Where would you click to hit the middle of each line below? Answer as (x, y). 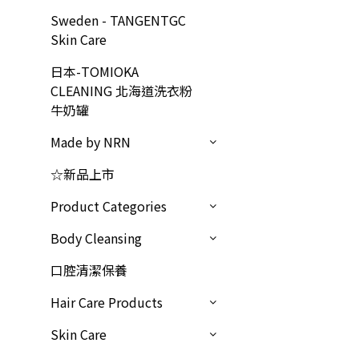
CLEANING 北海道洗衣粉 (121, 91)
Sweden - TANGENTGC (118, 20)
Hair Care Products (107, 302)
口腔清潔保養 (89, 270)
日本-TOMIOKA (95, 71)
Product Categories (109, 206)
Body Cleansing (96, 238)
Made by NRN (91, 142)
